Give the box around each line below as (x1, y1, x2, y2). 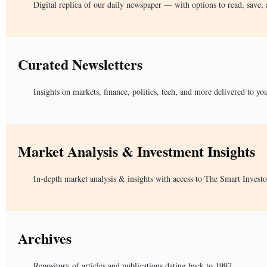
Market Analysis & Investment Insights (18, 140, 255, 162)
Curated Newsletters (18, 53, 142, 74)
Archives (18, 227, 72, 249)
